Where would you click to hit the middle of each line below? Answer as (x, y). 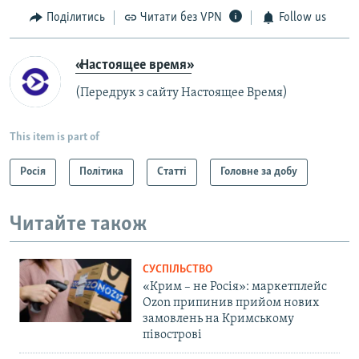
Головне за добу (259, 171)
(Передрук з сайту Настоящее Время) (182, 93)
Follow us (302, 18)
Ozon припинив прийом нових (231, 303)
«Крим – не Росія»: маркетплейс (235, 287)
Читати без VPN (181, 18)
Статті (172, 171)
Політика (101, 171)
